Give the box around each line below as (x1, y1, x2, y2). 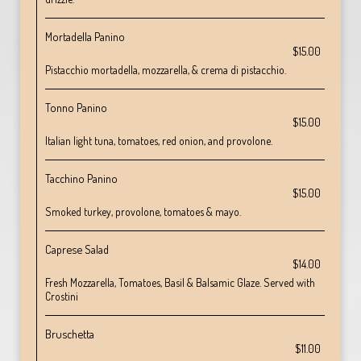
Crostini (45, 289, 78, 303)
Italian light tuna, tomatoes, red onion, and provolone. (45, 134, 272, 147)
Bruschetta (45, 326, 94, 341)
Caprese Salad (45, 242, 109, 256)
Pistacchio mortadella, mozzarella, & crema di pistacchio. (45, 63, 286, 77)
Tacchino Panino (45, 171, 118, 185)
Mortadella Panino (45, 29, 125, 44)
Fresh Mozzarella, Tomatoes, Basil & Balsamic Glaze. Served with (45, 276, 315, 289)
